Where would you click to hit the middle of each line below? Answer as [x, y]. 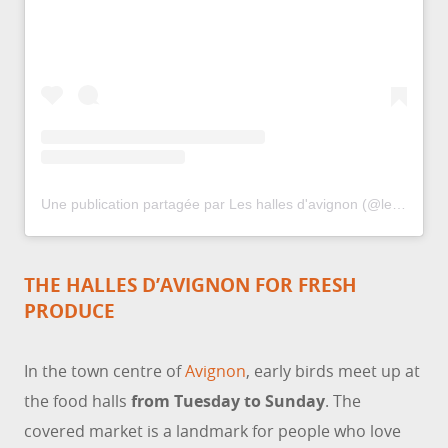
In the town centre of [104, 371]
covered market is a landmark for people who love [212, 431]
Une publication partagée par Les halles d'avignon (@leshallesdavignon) [399, 204]
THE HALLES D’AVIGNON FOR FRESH [190, 285]
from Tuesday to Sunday [226, 401]
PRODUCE [69, 311]
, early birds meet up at [333, 371]
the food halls [75, 401]
